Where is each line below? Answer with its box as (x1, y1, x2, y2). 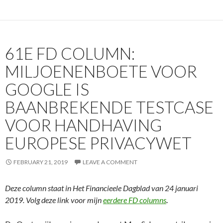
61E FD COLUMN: (5, 43, 135, 64)
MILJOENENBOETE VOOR (5, 61, 197, 82)
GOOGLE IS (5, 79, 89, 100)
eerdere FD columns (103, 195, 166, 205)
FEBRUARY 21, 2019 (13, 158, 68, 166)
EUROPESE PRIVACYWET (5, 133, 192, 153)
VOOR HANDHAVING (5, 115, 162, 135)
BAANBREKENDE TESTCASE (5, 97, 214, 117)
